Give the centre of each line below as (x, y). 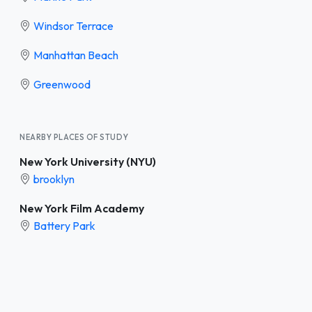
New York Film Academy (82, 208)
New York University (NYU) (88, 161)
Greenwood (62, 84)
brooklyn (54, 179)
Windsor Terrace (73, 25)
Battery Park (64, 225)
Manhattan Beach (76, 55)
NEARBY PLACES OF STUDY (74, 137)
